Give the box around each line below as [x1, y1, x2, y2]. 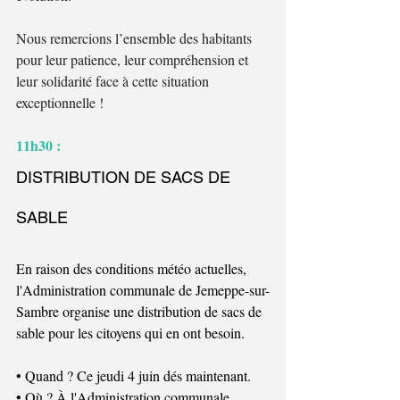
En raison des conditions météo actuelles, [16, 258, 250, 278]
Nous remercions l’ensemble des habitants [16, 28, 255, 47]
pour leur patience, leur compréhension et [16, 49, 252, 69]
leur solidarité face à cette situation [16, 71, 212, 90]
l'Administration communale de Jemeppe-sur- [16, 279, 270, 299]
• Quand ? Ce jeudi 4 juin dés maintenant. [16, 365, 251, 385]
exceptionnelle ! [16, 92, 104, 112]
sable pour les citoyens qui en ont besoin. [16, 322, 245, 342]
